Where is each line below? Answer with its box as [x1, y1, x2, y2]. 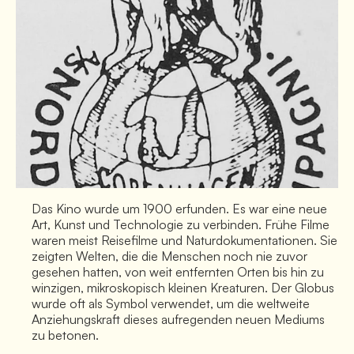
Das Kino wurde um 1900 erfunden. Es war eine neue [32, 200, 327, 217]
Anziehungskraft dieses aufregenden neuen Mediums [32, 311, 325, 327]
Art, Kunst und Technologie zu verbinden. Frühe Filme [32, 216, 330, 232]
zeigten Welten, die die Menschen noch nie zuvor [32, 247, 307, 264]
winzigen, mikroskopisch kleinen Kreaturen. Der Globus [32, 279, 334, 296]
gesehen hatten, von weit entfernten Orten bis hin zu [32, 263, 324, 280]
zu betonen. [32, 326, 99, 343]
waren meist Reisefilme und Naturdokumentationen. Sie [32, 232, 337, 248]
